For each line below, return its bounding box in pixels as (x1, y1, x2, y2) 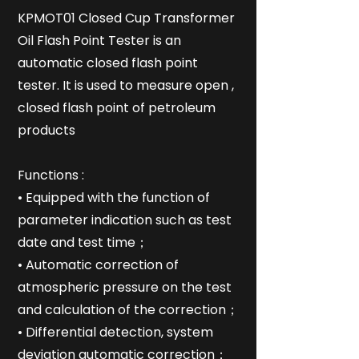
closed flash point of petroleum (18, 99, 216, 117)
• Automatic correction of (18, 256, 179, 274)
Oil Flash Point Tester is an (18, 31, 181, 50)
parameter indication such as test (18, 211, 232, 229)
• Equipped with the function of (18, 188, 210, 207)
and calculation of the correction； (18, 301, 239, 319)
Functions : (18, 166, 84, 184)
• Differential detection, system (18, 323, 213, 341)
